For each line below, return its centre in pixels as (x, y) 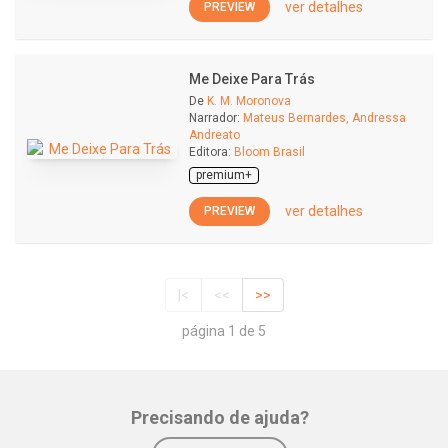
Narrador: (214, 118)
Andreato (214, 135)
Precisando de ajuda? (220, 418)
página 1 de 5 (224, 331)
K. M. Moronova (249, 101)
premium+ (224, 175)
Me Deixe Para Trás (252, 79)
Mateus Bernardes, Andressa (324, 118)
